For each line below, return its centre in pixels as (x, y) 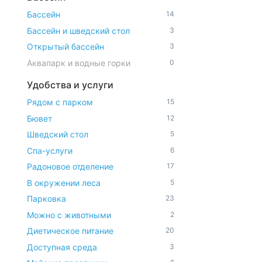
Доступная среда (62, 247)
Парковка (46, 199)
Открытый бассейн (65, 46)
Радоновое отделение (70, 166)
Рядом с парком (60, 102)
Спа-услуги (50, 150)
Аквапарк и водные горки (79, 63)
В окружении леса (64, 182)
